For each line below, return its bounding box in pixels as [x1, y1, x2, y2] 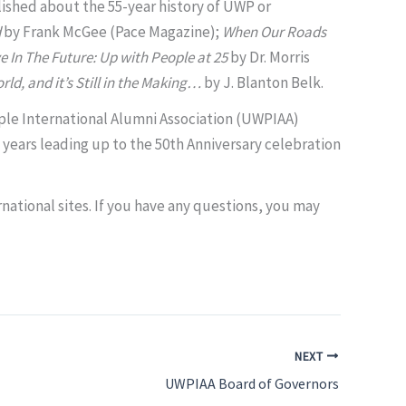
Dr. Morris [248, 47, 310, 68]
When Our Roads [221, 22, 326, 43]
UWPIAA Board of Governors [165, 373, 339, 392]
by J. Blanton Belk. [200, 72, 326, 93]
